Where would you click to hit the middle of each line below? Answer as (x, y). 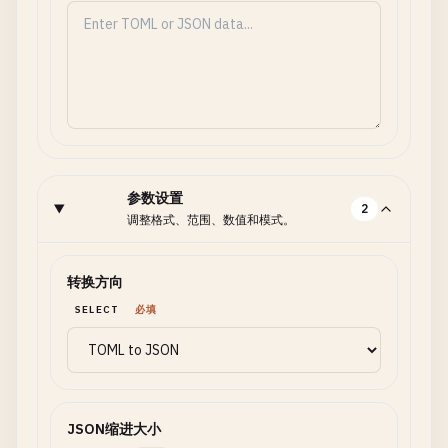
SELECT (97, 309)
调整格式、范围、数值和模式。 (210, 219)
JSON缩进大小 (114, 429)
